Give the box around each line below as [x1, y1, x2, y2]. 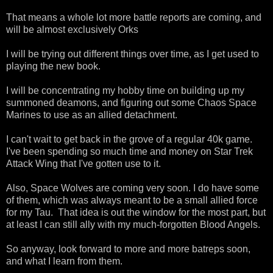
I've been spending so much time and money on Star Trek [6, 146, 253, 157]
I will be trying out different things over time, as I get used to [6, 48, 259, 59]
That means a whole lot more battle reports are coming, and [6, 12, 261, 23]
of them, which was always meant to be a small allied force [6, 194, 258, 205]
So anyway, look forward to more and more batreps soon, [6, 243, 250, 254]
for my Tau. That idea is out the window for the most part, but [6, 207, 266, 218]
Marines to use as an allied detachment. [6, 109, 177, 120]
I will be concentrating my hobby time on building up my [6, 85, 244, 96]
